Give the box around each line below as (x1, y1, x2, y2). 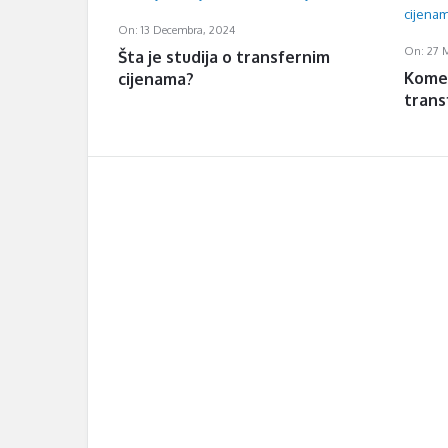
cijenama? (118, 69, 194, 89)
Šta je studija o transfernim (118, 47, 330, 67)
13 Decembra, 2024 (141, 23, 235, 37)
